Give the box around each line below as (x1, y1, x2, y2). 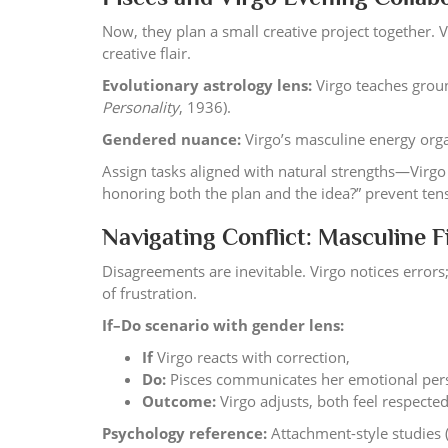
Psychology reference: (102, 423, 267, 443)
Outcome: (142, 391, 216, 411)
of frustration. (102, 283, 197, 303)
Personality (102, 97, 179, 117)
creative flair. (102, 43, 191, 63)
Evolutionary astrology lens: (102, 75, 312, 95)
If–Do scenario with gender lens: (102, 315, 344, 335)
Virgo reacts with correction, (153, 347, 354, 367)
